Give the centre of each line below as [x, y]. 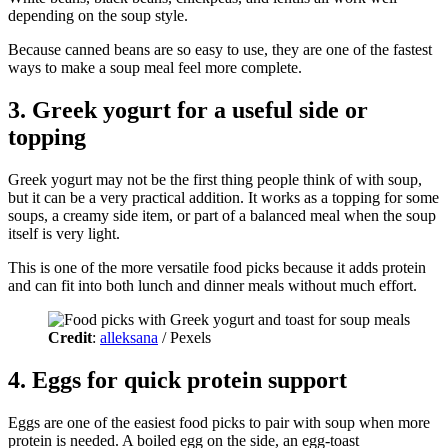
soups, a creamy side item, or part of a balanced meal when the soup [222, 215]
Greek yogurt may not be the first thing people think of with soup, [215, 179]
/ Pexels [184, 337]
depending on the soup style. [98, 15]
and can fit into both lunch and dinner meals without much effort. [212, 285]
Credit [70, 337]
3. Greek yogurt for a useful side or [188, 109]
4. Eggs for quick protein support [177, 379]
